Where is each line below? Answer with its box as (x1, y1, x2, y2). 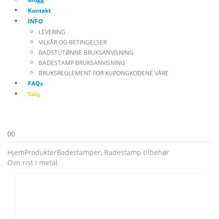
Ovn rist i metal (7, 158, 58, 167)
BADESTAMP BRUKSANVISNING (39, 59, 125, 67)
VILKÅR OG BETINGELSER (39, 38, 107, 46)
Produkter (24, 148, 57, 157)
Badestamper (57, 148, 101, 157)
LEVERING (39, 28, 66, 36)
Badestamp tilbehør (104, 148, 169, 157)
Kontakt (28, 6, 51, 15)
